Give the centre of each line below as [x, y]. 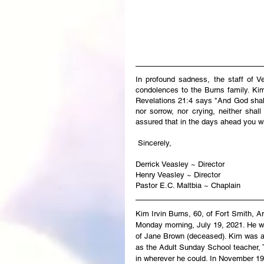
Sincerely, [155, 143]
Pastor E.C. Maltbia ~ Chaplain [188, 185]
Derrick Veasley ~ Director [180, 164]
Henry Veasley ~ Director [178, 174]
